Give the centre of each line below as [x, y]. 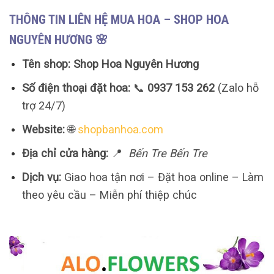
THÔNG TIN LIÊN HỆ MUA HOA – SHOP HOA [119, 20]
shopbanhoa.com [120, 130]
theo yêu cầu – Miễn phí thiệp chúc [109, 195]
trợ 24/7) [43, 106]
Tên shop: [46, 64]
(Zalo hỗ [236, 88]
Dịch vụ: [41, 177]
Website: [43, 130]
